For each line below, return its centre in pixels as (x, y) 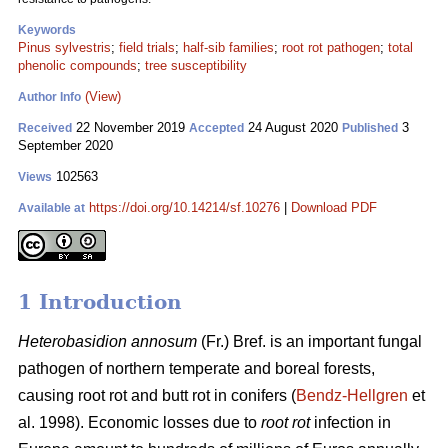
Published (370, 128)
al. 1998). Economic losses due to (139, 423)
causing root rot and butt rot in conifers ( (157, 396)
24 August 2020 (293, 127)
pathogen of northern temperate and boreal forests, (196, 369)
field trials (147, 47)
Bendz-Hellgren (352, 396)
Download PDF (334, 207)
